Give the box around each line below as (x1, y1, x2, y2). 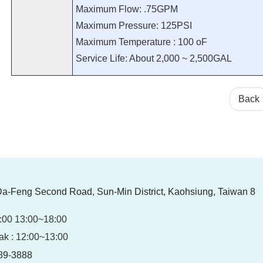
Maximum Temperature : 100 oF (75, 37, 207, 48)
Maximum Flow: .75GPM (75, 4, 178, 15)
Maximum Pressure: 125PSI (75, 21, 192, 31)
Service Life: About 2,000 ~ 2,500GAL (75, 53, 232, 64)
